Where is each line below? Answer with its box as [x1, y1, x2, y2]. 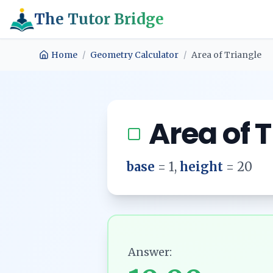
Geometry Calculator [90, 49, 179, 60]
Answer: [128, 245, 172, 259]
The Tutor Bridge [34, 9, 164, 29]
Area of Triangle [191, 49, 261, 60]
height [180, 159, 223, 174]
